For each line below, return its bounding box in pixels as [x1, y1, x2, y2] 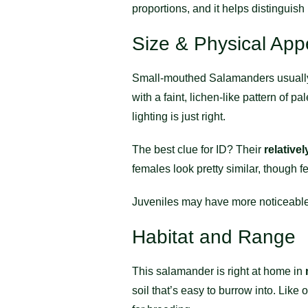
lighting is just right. [132, 110, 225, 122]
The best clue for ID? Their [132, 143, 264, 155]
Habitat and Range [132, 225, 296, 247]
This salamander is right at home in [132, 265, 305, 277]
